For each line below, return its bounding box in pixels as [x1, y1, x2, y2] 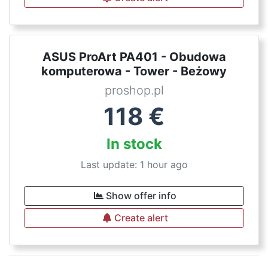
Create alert [114, 212, 168, 224]
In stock [106, 135, 162, 153]
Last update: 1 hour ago [80, 159, 188, 170]
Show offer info [106, 190, 176, 202]
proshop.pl [104, 83, 164, 98]
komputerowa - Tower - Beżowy [41, 64, 227, 78]
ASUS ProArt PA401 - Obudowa [42, 50, 226, 64]
